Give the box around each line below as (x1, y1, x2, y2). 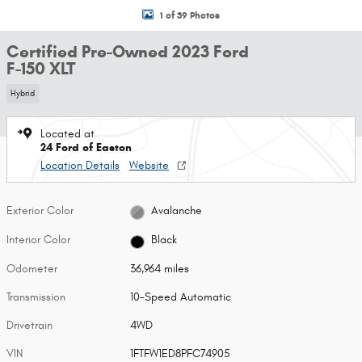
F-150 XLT (6, 58, 76, 79)
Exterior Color (6, 203, 74, 217)
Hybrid (11, 88, 36, 99)
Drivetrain (6, 318, 53, 332)
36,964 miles (130, 262, 190, 276)
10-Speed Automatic (130, 290, 232, 304)
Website (129, 158, 169, 172)
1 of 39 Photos (160, 8, 220, 21)
